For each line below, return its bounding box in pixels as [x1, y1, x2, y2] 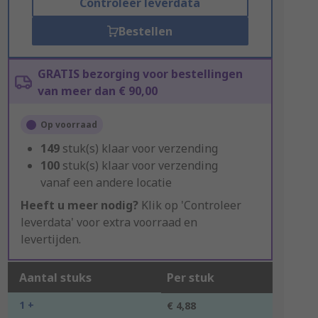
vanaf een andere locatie [40, 175, 172, 190]
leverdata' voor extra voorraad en [20, 214, 197, 230]
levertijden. [20, 231, 81, 247]
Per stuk [166, 270, 214, 285]
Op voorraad [40, 119, 97, 131]
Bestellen [119, 23, 173, 39]
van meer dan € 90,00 [37, 83, 158, 99]
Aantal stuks [18, 270, 92, 285]
